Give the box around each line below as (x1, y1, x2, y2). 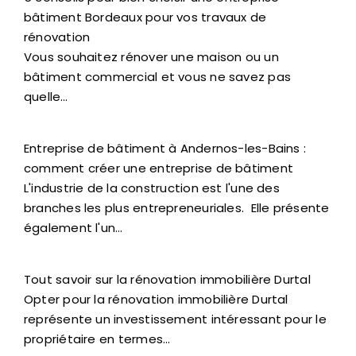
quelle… (24, 87, 68, 105)
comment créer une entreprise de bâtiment (24, 159, 294, 176)
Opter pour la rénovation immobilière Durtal (24, 290, 288, 308)
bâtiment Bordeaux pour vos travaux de (24, 8, 267, 25)
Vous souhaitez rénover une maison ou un (24, 48, 279, 65)
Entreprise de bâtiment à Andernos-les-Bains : (24, 139, 307, 157)
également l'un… (24, 219, 123, 236)
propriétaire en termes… (24, 330, 171, 347)
